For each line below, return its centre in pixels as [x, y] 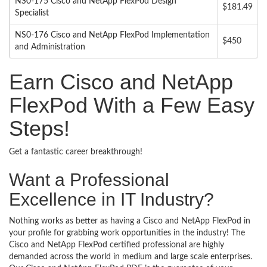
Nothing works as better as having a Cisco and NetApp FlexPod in [130, 221]
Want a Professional [89, 180]
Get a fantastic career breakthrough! [76, 152]
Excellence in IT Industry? [111, 199]
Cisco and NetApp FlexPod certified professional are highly [117, 245]
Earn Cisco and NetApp [121, 82]
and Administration [50, 47]
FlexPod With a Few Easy [132, 105]
